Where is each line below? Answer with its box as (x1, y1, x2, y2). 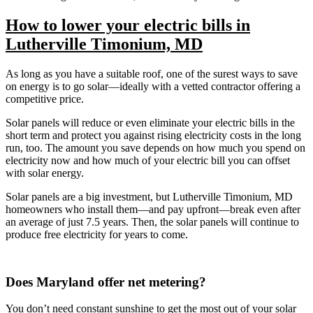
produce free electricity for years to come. (6, 228, 188, 240)
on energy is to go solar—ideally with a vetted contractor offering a (6, 80, 300, 92)
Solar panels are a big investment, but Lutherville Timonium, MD (6, 190, 293, 203)
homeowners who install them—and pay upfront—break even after (6, 203, 300, 215)
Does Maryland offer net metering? (6, 274, 206, 289)
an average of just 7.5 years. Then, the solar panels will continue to (6, 215, 299, 228)
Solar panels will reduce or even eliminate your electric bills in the (6, 116, 295, 129)
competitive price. (6, 92, 87, 105)
